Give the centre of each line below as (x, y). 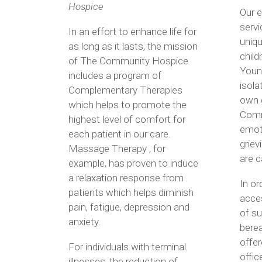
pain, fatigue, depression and (129, 207)
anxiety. (85, 221)
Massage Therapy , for (117, 148)
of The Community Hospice (128, 61)
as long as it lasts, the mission (133, 46)
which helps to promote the (127, 104)
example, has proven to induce (133, 163)
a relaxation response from (126, 177)
